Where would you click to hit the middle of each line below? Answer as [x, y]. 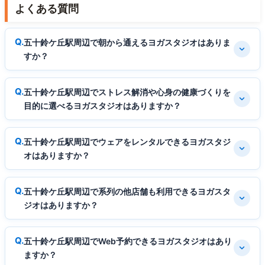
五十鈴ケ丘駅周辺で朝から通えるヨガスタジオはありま [127, 43]
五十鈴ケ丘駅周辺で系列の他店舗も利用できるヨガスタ [127, 192]
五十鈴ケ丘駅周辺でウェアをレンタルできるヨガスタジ [127, 142]
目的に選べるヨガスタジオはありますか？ [102, 106]
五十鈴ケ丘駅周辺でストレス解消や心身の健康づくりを [127, 92]
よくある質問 [47, 9]
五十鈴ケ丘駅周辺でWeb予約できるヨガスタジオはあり [128, 241]
